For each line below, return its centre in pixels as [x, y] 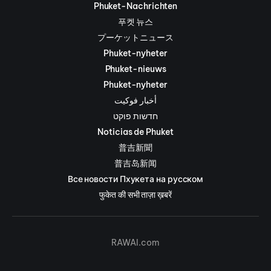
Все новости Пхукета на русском [135, 179]
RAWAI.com [135, 242]
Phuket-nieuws [135, 69]
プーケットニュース [135, 37]
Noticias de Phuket [135, 132]
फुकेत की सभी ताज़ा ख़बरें [135, 194]
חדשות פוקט [135, 116]
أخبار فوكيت [135, 100]
